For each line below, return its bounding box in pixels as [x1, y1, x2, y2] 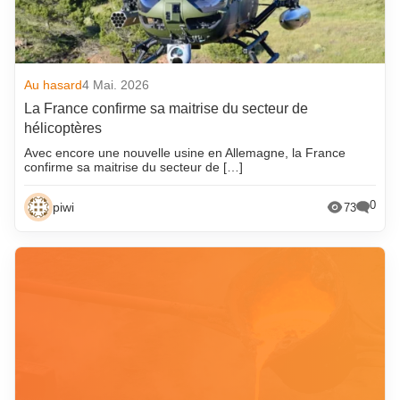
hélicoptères [24, 121, 103, 137]
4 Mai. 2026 [82, 78, 150, 93]
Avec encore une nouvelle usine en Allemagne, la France [24, 146, 346, 161]
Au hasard [24, 78, 83, 93]
